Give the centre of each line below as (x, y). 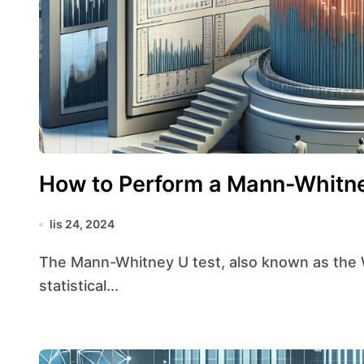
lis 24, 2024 (82, 224)
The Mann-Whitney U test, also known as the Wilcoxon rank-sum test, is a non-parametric (44, 262)
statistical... (79, 286)
